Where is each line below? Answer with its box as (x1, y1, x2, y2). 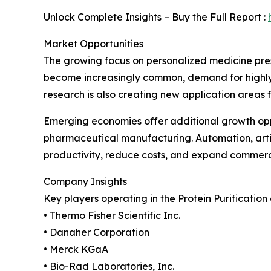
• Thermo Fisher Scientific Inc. (44, 209, 180, 221)
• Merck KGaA (44, 243, 108, 255)
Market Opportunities (44, 38, 143, 50)
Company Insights (44, 175, 127, 188)
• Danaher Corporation (44, 226, 149, 238)
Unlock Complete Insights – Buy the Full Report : (44, 11, 268, 23)
